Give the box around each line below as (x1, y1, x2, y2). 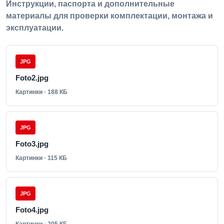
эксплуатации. (6, 23, 63, 32)
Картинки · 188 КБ (15, 88, 67, 95)
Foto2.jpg (15, 73, 48, 82)
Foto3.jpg (15, 139, 48, 148)
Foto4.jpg (15, 205, 48, 214)
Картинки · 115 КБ (15, 154, 67, 161)
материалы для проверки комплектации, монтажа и (6, 11, 213, 20)
